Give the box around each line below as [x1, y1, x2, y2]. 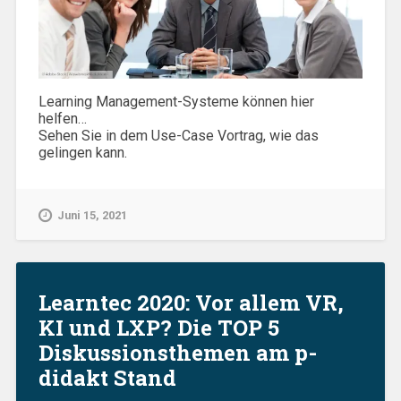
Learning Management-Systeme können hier [38, 93, 314, 111]
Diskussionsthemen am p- [38, 338, 317, 368]
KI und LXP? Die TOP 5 [38, 313, 279, 343]
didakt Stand [38, 363, 176, 393]
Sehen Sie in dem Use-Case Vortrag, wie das [38, 127, 319, 145]
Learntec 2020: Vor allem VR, [38, 288, 344, 318]
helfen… [38, 110, 87, 128]
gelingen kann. [38, 144, 127, 162]
